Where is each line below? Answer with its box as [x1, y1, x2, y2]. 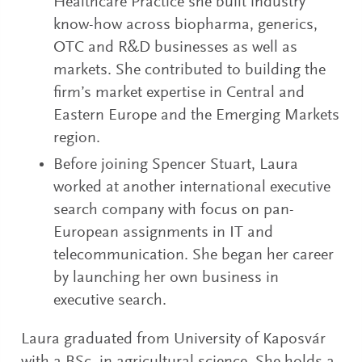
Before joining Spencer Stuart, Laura [53, 157, 299, 174]
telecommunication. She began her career [53, 247, 335, 264]
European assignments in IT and [53, 225, 274, 242]
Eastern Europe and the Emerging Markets [53, 107, 340, 124]
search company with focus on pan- [53, 202, 295, 219]
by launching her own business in [53, 270, 280, 287]
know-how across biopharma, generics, [53, 17, 318, 34]
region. [53, 130, 101, 147]
